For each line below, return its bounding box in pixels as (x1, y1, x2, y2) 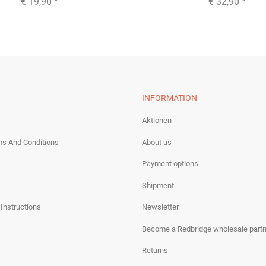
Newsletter (142, 202, 179, 212)
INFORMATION (142, 93, 197, 103)
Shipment (142, 180, 174, 190)
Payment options (142, 159, 198, 169)
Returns (142, 246, 168, 255)
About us (142, 137, 172, 147)
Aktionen (142, 116, 172, 125)
